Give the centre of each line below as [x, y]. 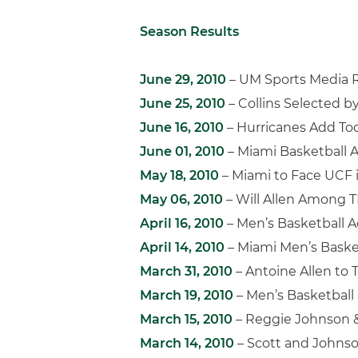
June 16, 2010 [182, 127]
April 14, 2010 [182, 247]
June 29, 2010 [183, 80]
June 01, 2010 [182, 151]
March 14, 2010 [187, 343]
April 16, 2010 [182, 223]
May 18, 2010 [179, 175]
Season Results [189, 32]
